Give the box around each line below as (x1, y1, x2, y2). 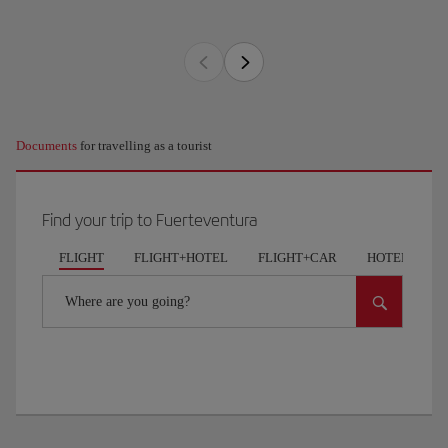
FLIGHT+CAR (257, 250, 337, 266)
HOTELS (366, 250, 416, 266)
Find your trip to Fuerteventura (41, 209, 257, 231)
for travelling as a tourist (77, 138, 212, 153)
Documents (16, 138, 77, 153)
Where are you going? (64, 293, 190, 309)
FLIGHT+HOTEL (133, 250, 228, 266)
